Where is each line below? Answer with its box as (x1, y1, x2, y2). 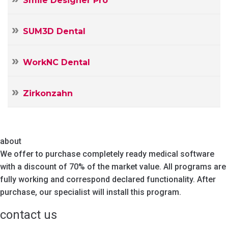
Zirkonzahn (23, 88, 73, 98)
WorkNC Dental (23, 57, 90, 67)
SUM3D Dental (23, 26, 85, 36)
